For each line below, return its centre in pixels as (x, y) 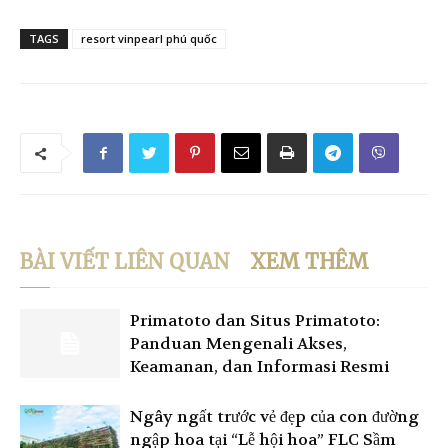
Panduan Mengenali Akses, (238, 343)
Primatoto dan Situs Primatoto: (255, 320)
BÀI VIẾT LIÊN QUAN (125, 261)
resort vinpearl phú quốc (149, 38)
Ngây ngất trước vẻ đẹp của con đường (274, 416)
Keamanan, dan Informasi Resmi (259, 366)
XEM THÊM (309, 261)
